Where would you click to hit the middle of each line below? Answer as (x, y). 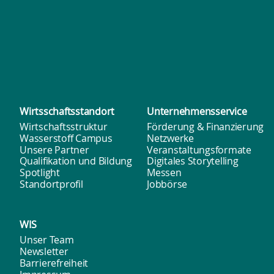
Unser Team (47, 240)
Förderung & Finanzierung (206, 126)
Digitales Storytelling (193, 161)
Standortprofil (51, 184)
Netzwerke (170, 138)
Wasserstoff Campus (66, 138)
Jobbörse (167, 184)
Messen (164, 173)
